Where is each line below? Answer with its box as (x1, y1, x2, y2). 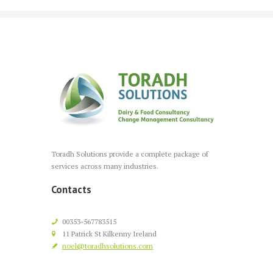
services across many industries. (51, 161, 158, 171)
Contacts (51, 183, 91, 197)
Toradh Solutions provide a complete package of (51, 149, 208, 159)
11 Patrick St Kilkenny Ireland (62, 229, 157, 238)
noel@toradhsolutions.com (62, 241, 153, 250)
